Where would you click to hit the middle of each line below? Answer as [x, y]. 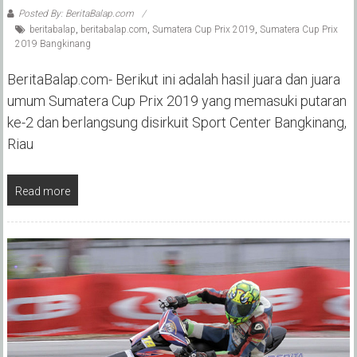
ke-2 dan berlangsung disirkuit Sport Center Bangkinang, [177, 123]
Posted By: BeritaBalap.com [76, 14]
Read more [42, 192]
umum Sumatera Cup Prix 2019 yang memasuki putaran [177, 101]
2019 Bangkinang [53, 44]
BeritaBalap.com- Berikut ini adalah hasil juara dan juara [173, 80]
